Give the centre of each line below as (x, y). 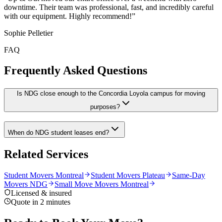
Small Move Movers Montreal (102, 184)
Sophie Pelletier (28, 33)
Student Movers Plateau (128, 175)
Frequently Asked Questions (76, 71)
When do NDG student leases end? (58, 133)
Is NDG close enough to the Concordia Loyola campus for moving (111, 94)
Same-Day (189, 175)
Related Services (46, 154)
